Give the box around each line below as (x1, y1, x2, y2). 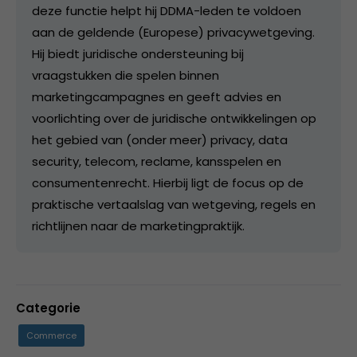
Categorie (16, 299, 80, 316)
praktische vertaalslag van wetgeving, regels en (32, 195, 316, 213)
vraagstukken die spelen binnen (32, 66, 219, 84)
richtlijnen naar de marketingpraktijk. (32, 217, 245, 234)
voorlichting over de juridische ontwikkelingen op (32, 109, 316, 127)
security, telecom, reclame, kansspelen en (32, 152, 281, 170)
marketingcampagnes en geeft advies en (32, 88, 281, 105)
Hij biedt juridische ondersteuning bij (32, 45, 244, 62)
